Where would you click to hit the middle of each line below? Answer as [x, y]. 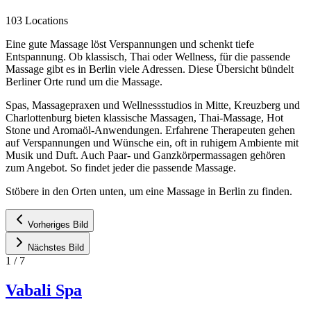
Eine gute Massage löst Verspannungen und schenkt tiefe [130, 44]
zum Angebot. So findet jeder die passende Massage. [121, 167]
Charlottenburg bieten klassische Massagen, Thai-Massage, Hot [144, 117]
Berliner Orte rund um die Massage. [84, 81]
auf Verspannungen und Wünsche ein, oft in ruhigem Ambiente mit [152, 142]
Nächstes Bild [56, 247]
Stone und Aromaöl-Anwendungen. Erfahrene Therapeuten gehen [150, 130]
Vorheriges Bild [58, 224]
